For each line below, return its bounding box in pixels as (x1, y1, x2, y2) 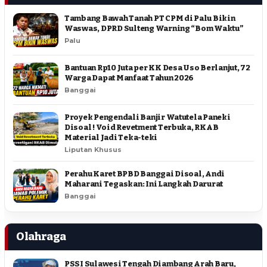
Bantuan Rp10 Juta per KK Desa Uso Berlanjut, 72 (64, 63, 250, 73)
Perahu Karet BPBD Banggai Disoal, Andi (64, 169, 225, 179)
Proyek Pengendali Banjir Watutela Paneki (64, 113, 231, 122)
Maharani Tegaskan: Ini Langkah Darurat (64, 179, 223, 189)
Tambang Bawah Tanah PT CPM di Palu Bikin (64, 14, 235, 23)
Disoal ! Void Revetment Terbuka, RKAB (64, 123, 219, 132)
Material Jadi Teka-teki (64, 133, 158, 142)
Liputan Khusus (64, 145, 122, 154)
